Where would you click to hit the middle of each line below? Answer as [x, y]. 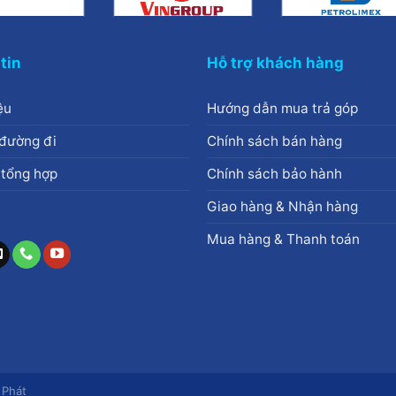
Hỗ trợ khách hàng [275, 63]
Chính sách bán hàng [274, 141]
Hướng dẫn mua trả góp [282, 109]
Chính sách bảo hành [274, 174]
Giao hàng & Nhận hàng [282, 207]
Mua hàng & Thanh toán [283, 240]
